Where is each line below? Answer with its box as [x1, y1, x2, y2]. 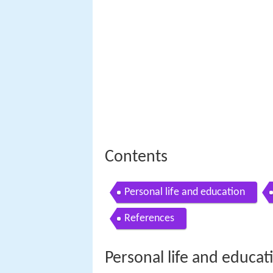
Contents [105, 148, 168, 166]
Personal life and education [124, 186, 245, 198]
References [124, 212, 174, 224]
